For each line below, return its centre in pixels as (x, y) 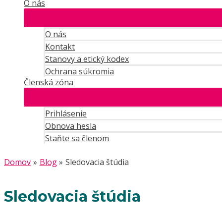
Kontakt (60, 47)
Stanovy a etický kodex (87, 59)
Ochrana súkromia (80, 71)
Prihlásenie (66, 113)
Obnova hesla (71, 126)
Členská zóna (49, 82)
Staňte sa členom (77, 138)
